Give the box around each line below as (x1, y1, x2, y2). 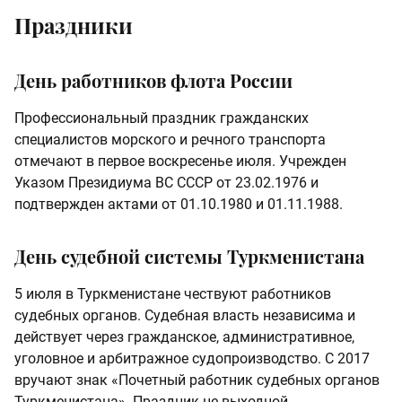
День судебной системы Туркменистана (14, 244, 364, 269)
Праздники (14, 11, 133, 40)
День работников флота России (14, 68, 293, 93)
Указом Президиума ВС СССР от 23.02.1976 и (14, 174, 319, 192)
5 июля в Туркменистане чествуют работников (14, 285, 331, 303)
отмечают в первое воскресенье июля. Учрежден (14, 153, 346, 170)
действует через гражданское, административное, (14, 328, 354, 346)
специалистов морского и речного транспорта (14, 131, 326, 149)
